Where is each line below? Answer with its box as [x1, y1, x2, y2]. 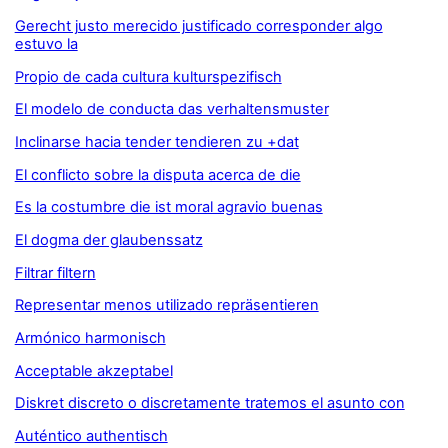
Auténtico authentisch [14, 426, 168, 445]
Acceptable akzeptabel [14, 361, 173, 380]
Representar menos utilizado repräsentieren [14, 296, 319, 315]
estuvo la [14, 35, 78, 54]
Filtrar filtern [14, 263, 96, 282]
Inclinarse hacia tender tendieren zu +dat [14, 133, 299, 152]
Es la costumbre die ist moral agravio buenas [14, 198, 323, 217]
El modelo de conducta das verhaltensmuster [14, 100, 329, 119]
